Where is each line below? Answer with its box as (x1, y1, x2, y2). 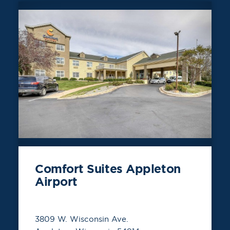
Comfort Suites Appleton (35, 161, 181, 177)
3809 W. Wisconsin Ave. (35, 214, 128, 224)
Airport (35, 174, 78, 189)
